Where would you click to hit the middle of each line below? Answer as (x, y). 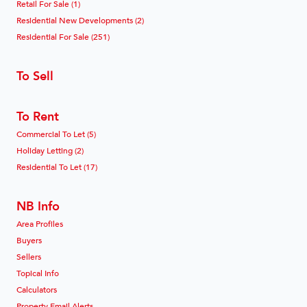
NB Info (38, 205)
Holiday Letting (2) (50, 150)
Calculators (37, 289)
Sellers (29, 256)
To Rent (38, 115)
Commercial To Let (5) (56, 133)
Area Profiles (40, 223)
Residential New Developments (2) (80, 20)
